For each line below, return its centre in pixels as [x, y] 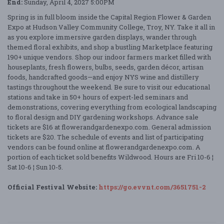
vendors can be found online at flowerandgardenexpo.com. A [104, 147]
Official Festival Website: [53, 187]
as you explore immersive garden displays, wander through [102, 37]
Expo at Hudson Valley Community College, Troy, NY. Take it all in [111, 27]
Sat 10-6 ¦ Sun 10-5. [35, 167]
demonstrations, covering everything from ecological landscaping [112, 107]
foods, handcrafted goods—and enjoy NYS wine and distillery [103, 77]
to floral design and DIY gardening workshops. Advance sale [103, 117]
